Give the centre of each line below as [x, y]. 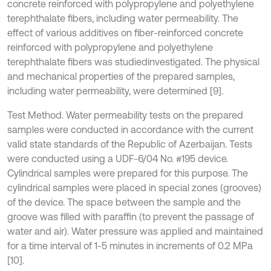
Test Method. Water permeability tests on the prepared [125, 115]
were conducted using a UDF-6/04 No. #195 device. [118, 158]
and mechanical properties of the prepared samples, [121, 76]
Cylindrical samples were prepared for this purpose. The [128, 173]
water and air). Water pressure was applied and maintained [135, 231]
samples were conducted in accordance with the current [130, 129]
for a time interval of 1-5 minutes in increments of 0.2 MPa [130, 246]
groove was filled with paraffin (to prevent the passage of [131, 217]
